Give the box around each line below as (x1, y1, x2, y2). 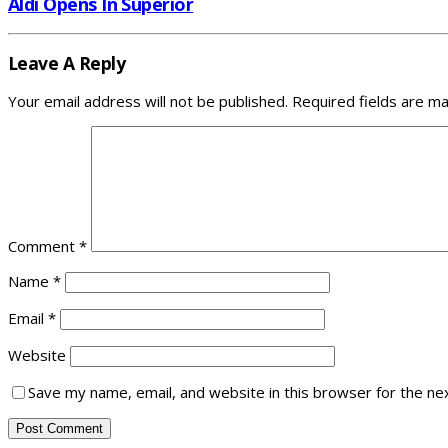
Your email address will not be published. (8, 91, 288, 112)
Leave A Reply (8, 50, 126, 75)
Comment (8, 236, 79, 257)
